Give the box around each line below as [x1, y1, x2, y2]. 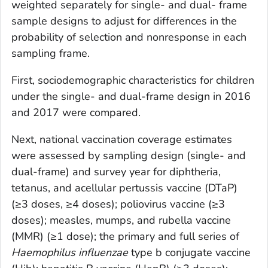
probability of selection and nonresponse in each [11, 30, 246, 44]
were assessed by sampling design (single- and [11, 148, 246, 163]
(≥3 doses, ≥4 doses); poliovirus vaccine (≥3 [11, 197, 225, 211]
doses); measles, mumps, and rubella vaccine [11, 213, 231, 227]
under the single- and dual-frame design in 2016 [11, 89, 251, 103]
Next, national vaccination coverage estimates [11, 132, 232, 147]
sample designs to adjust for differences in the [11, 14, 237, 28]
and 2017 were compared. [11, 105, 141, 120]
